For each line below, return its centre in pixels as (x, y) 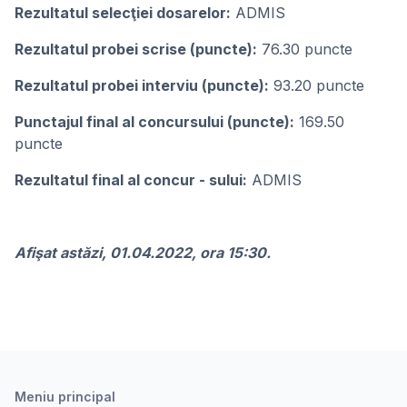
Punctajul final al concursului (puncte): (154, 122)
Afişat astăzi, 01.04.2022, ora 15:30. (143, 253)
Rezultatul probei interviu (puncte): (142, 85)
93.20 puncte (317, 85)
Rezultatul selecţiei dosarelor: (123, 13)
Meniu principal (65, 397)
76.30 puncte (305, 49)
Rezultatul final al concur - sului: (131, 180)
